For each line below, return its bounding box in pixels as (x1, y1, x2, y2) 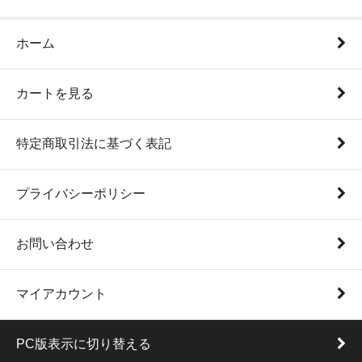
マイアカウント (16, 287, 107, 301)
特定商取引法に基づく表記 (16, 137, 171, 150)
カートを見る (16, 86, 94, 100)
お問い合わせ (16, 237, 94, 250)
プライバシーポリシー (16, 187, 145, 200)
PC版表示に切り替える (16, 337, 151, 351)
